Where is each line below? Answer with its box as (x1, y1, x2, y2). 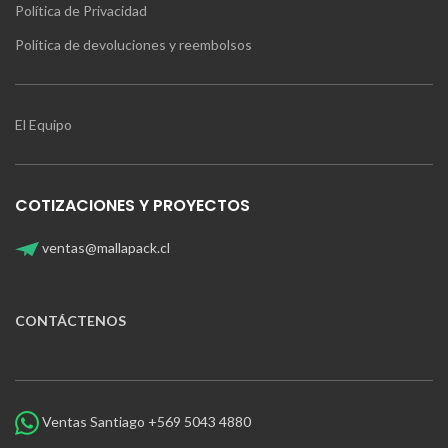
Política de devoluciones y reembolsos (15, 36, 252, 53)
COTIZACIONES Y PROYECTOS (15, 194, 250, 217)
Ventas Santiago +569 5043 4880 (39, 412, 251, 430)
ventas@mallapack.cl (39, 238, 170, 256)
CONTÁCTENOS (15, 312, 126, 329)
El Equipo (15, 116, 75, 133)
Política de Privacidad (15, 2, 147, 19)
